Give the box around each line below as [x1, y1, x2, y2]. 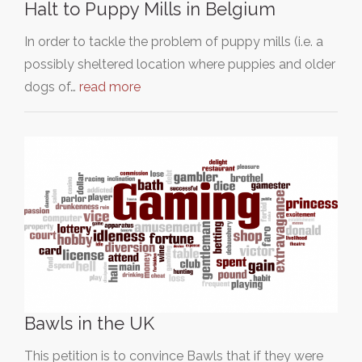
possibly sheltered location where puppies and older [24, 56, 335, 72]
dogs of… [24, 78, 79, 95]
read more [79, 78, 141, 95]
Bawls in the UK [24, 313, 154, 334]
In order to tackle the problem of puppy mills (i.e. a [24, 33, 323, 49]
